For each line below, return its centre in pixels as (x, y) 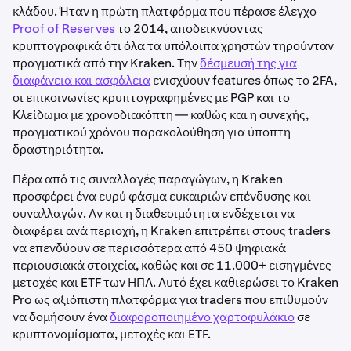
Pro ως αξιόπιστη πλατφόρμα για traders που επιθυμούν (170, 300)
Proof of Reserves (64, 29)
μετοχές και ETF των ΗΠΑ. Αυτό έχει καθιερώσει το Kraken (175, 282)
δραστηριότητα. (58, 149)
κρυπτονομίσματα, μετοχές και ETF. (112, 334)
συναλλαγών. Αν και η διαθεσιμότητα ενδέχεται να (154, 213)
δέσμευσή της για (248, 63)
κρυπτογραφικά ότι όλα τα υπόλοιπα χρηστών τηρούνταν (173, 46)
